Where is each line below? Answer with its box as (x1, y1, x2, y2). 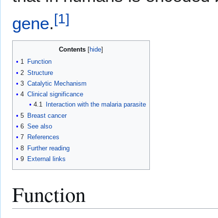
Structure (27, 69, 53, 76)
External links (27, 155, 66, 163)
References (27, 133, 59, 141)
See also (27, 123, 52, 130)
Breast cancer (27, 111, 67, 119)
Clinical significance (27, 91, 83, 98)
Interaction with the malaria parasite (45, 101, 146, 109)
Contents (59, 46, 86, 54)
